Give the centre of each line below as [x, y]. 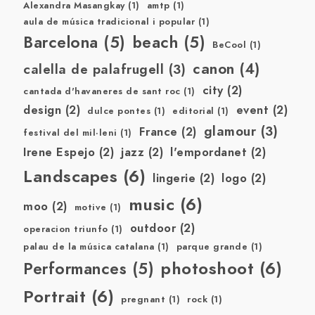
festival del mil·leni [70, 133]
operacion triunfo [66, 229]
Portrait [54, 296]
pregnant [143, 299]
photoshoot [207, 268]
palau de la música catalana [89, 246]
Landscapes [70, 176]
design [42, 110]
